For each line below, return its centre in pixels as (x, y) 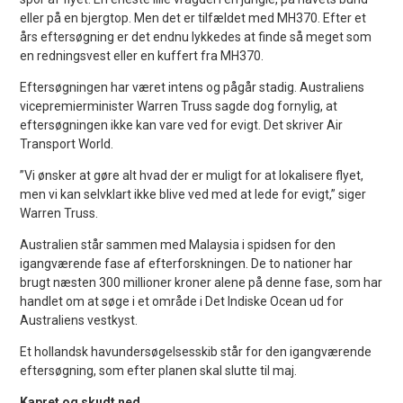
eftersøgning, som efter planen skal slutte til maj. (159, 370)
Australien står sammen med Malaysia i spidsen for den (178, 244)
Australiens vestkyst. (79, 320)
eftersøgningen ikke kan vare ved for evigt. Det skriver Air (182, 125)
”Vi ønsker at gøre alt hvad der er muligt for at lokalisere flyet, (192, 175)
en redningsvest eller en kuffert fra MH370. (142, 55)
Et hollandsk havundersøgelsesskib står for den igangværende (196, 351)
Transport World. (67, 143)
